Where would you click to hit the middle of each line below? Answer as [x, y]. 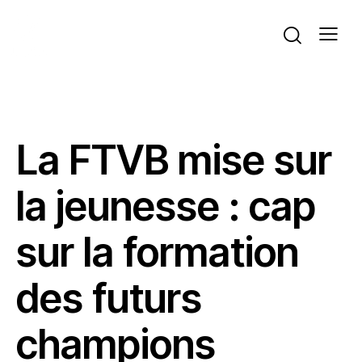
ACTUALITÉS [63, 120]
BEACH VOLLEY [168, 120]
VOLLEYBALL [273, 120]
